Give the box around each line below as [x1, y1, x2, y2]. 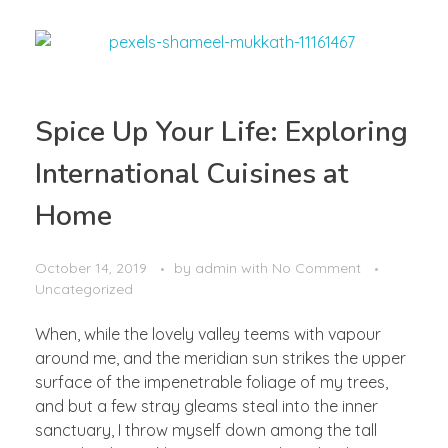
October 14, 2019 [35, 259, 147, 278]
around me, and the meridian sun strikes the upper [35, 348, 406, 369]
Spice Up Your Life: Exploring [35, 113, 408, 152]
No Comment [272, 259, 361, 278]
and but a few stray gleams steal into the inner [35, 396, 378, 417]
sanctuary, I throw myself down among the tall [35, 420, 377, 441]
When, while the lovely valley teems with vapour [35, 324, 381, 345]
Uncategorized [35, 280, 133, 299]
